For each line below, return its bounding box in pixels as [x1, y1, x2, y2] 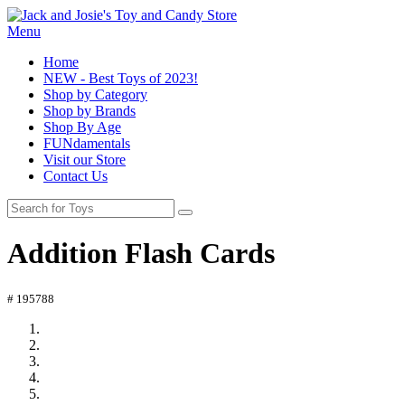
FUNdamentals [43, 136, 130, 151]
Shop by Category [43, 87, 147, 102]
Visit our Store [43, 152, 126, 167]
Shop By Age [43, 119, 121, 135]
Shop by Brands [43, 103, 136, 118]
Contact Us [43, 168, 108, 184]
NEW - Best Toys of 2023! [43, 71, 198, 86]
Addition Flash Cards [7, 237, 275, 270]
